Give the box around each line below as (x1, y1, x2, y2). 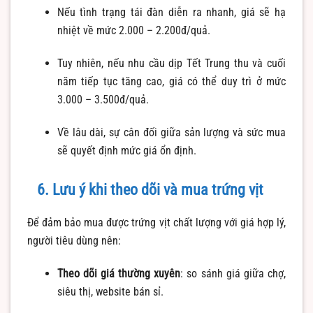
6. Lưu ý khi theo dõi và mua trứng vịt (37, 181, 263, 199)
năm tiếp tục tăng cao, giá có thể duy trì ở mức (57, 74, 286, 88)
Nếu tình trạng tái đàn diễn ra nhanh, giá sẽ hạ (57, 6, 286, 20)
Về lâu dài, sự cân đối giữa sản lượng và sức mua (57, 125, 286, 139)
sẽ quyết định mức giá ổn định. (57, 143, 196, 157)
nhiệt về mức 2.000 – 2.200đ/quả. (57, 24, 210, 38)
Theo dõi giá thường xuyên (57, 267, 181, 281)
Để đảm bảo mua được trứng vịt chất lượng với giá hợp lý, (27, 216, 286, 230)
